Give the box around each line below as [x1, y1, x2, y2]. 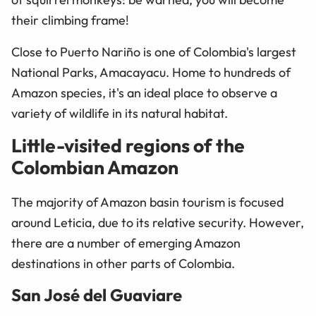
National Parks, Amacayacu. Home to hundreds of [11, 63, 291, 80]
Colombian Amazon [11, 154, 178, 179]
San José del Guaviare [11, 284, 183, 305]
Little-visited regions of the [11, 133, 245, 157]
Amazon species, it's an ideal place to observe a [11, 84, 277, 101]
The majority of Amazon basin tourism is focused [11, 193, 284, 210]
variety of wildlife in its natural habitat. [11, 104, 231, 121]
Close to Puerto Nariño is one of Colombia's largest [11, 43, 296, 60]
